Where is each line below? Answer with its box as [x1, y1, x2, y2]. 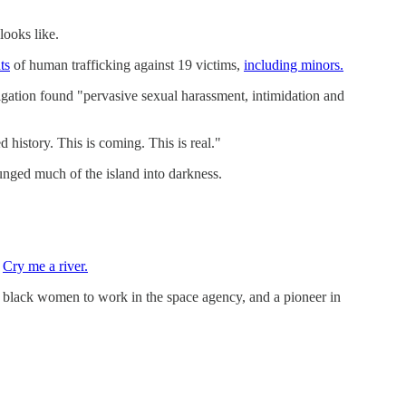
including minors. [244, 56, 343, 72]
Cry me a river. [3, 257, 88, 274]
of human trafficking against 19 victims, [10, 56, 244, 72]
